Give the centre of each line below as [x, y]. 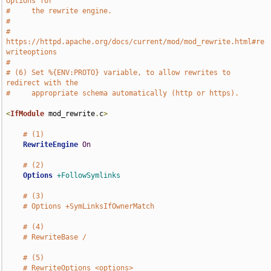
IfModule [28, 114]
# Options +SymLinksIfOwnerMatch [89, 206]
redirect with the [42, 83]
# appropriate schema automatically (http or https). [123, 93]
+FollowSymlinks [89, 175]
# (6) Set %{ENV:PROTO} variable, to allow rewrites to [119, 73]
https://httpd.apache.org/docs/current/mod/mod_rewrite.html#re [135, 42]
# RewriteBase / [55, 237]
